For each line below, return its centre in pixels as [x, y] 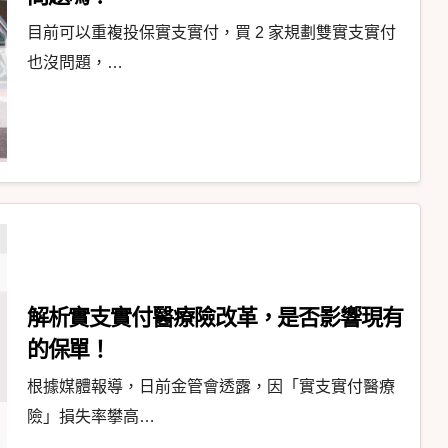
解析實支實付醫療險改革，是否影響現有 [214, 318]
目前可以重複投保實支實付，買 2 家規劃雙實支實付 [211, 33]
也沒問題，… [74, 63]
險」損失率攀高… [90, 417]
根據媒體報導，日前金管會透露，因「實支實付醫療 [210, 387]
